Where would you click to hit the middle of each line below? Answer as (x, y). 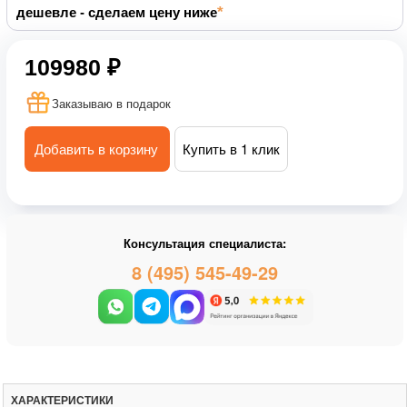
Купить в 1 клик (231, 149)
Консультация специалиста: (205, 243)
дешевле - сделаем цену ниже (117, 12)
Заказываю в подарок (111, 103)
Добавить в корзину (96, 149)
